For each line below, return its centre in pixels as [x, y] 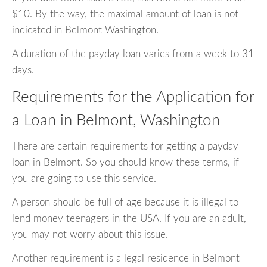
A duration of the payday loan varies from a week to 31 [133, 54]
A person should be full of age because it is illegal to [125, 203]
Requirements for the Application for [133, 97]
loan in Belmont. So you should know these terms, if [125, 163]
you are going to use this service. [84, 179]
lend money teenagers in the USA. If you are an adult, [129, 219]
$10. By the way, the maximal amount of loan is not [125, 14]
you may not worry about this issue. [90, 235]
